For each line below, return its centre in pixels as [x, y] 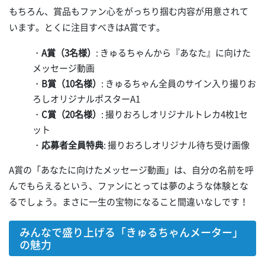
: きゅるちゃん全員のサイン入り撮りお [179, 83]
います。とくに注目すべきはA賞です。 [87, 27]
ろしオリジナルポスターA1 [86, 98]
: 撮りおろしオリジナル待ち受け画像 [177, 145]
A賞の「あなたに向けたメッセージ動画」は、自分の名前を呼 [131, 169]
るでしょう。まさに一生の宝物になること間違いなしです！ [129, 201]
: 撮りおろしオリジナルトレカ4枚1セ [174, 114]
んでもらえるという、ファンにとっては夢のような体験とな [129, 185]
